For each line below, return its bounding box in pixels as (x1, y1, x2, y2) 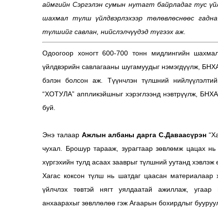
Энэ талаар (42, 130, 82, 139)
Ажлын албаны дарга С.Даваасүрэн (82, 130, 206, 139)
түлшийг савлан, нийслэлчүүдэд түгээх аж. (42, 27, 186, 36)
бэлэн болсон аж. (42, 76, 108, 84)
